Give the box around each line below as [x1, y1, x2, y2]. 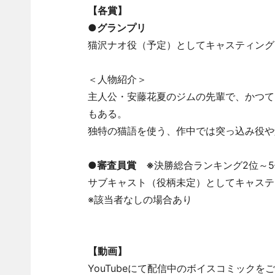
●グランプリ [87, 21, 146, 34]
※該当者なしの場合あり [87, 193, 192, 206]
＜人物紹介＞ [87, 73, 147, 85]
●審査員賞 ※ [87, 159, 154, 171]
